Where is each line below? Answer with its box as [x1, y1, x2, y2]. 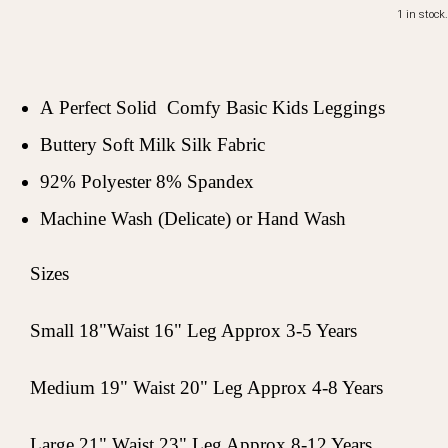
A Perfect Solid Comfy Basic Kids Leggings [40, 97, 385, 118]
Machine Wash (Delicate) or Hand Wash [40, 208, 346, 229]
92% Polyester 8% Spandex [40, 171, 254, 192]
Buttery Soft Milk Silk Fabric [40, 134, 265, 155]
